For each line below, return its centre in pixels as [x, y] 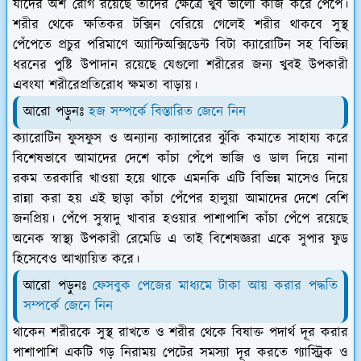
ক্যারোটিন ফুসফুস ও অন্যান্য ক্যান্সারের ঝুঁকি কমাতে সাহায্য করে [180, 138]
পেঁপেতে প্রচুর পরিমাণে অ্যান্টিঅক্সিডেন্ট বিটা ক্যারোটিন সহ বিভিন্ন [180, 45]
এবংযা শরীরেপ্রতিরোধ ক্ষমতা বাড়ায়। [105, 85]
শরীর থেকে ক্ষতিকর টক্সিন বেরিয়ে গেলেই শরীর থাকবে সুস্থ [180, 25]
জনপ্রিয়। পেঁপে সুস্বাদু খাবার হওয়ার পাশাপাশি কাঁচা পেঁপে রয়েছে [180, 219]
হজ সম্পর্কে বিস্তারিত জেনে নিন [167, 112]
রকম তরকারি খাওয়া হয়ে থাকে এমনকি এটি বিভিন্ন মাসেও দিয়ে [180, 178]
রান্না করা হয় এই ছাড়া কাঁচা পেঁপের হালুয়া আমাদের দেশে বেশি [180, 199]
